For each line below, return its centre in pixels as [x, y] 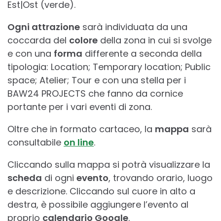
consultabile [36, 143]
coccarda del [38, 40]
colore [83, 40]
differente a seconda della [142, 54]
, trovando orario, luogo [161, 178]
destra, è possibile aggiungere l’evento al [98, 205]
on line [79, 143]
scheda [25, 178]
